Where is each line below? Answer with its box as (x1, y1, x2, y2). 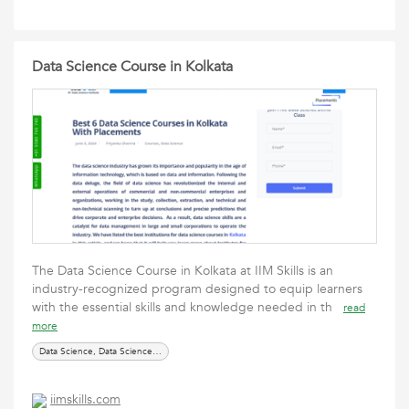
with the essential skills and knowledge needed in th (32, 299, 343, 316)
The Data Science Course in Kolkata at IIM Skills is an (32, 262, 333, 279)
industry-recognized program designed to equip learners (32, 280, 362, 298)
